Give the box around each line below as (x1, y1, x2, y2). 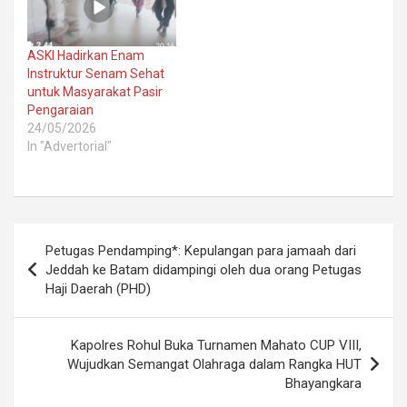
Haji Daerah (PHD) (45, 281, 151, 298)
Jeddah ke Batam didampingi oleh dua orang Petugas (45, 262, 362, 279)
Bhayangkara (285, 375, 362, 392)
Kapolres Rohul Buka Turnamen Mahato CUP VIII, (71, 337, 362, 354)
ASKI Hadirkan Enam (27, 48, 144, 64)
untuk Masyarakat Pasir (27, 84, 163, 100)
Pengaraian (27, 103, 94, 118)
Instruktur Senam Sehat (27, 66, 164, 82)
